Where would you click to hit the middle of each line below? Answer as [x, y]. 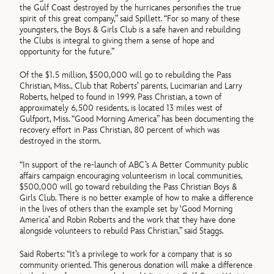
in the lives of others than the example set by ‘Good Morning [126, 209]
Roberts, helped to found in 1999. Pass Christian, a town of [121, 97]
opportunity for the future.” [67, 52]
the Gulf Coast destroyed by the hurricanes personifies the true [131, 8]
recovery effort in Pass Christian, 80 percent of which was [120, 130]
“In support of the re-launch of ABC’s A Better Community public [134, 165]
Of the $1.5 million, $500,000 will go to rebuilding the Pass [126, 75]
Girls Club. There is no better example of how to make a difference [137, 198]
